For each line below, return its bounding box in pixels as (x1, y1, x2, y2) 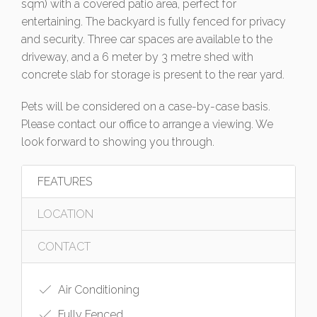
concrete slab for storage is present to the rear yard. (21, 68, 284, 81)
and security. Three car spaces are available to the (21, 33, 272, 46)
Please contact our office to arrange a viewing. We (21, 117, 273, 131)
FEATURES (38, 175, 92, 188)
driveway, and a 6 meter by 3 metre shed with (21, 50, 253, 64)
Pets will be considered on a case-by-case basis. (21, 100, 270, 113)
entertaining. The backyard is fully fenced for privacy (21, 15, 286, 28)
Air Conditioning (55, 283, 139, 296)
